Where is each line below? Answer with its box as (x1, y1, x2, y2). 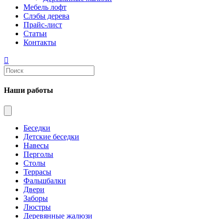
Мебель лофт (23, 3, 66, 11)
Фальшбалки (23, 176, 66, 185)
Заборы (23, 194, 48, 202)
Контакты (23, 38, 56, 46)
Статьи (23, 29, 47, 38)
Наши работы (4, 86, 53, 95)
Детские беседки (23, 132, 79, 141)
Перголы (23, 150, 53, 158)
